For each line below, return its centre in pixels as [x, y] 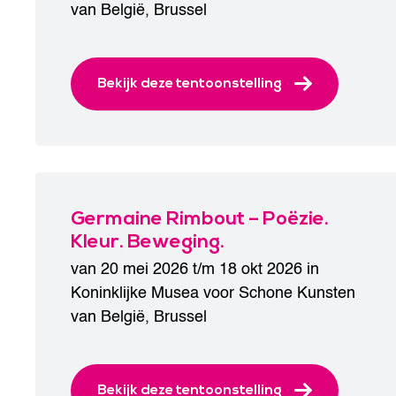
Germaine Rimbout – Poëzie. [200, 219]
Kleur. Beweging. [148, 242]
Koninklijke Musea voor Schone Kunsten [213, 293]
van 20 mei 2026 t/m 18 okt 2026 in [195, 269]
